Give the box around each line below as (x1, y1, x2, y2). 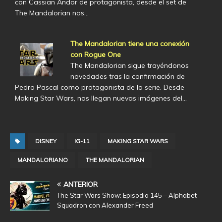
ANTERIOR (63, 179, 98, 189)
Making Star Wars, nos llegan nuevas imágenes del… (15, 93, 187, 103)
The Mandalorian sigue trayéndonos (70, 60, 189, 70)
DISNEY (35, 137, 56, 145)
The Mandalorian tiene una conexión (70, 39, 189, 48)
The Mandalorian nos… (15, 8, 89, 17)
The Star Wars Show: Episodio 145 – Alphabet (57, 191, 197, 199)
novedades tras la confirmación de (70, 71, 185, 81)
